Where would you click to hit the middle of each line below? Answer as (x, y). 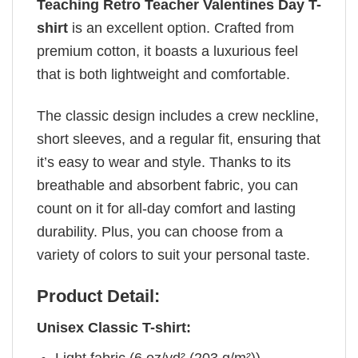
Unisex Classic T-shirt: (114, 328)
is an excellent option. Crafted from (181, 28)
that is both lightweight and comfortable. (165, 74)
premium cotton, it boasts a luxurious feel (167, 51)
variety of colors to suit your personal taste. (173, 255)
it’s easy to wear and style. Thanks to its (164, 163)
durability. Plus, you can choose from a (160, 232)
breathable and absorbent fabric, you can (167, 186)
